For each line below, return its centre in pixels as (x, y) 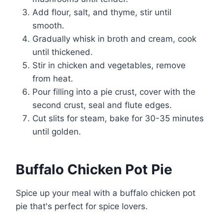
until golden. (57, 131)
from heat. (53, 78)
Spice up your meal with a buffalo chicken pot (106, 193)
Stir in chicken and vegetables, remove (109, 65)
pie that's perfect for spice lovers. (82, 206)
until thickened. (63, 52)
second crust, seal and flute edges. (102, 105)
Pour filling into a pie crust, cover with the (114, 92)
